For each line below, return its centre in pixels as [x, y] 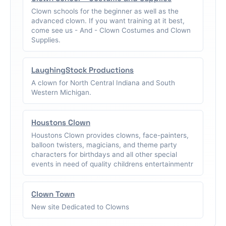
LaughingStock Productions [82, 70]
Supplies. [46, 40]
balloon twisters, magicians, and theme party [104, 145]
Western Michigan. [61, 93]
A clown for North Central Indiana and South [103, 83]
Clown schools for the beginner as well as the [105, 11]
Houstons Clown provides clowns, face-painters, [110, 135]
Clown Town [53, 194]
